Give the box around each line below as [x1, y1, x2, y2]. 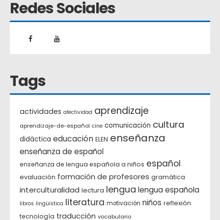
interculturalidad [20, 185, 80, 195]
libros [20, 200, 34, 208]
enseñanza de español [20, 146, 104, 157]
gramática [151, 173, 185, 182]
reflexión [164, 199, 191, 208]
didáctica [20, 135, 51, 144]
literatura [65, 196, 105, 209]
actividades [20, 107, 61, 117]
